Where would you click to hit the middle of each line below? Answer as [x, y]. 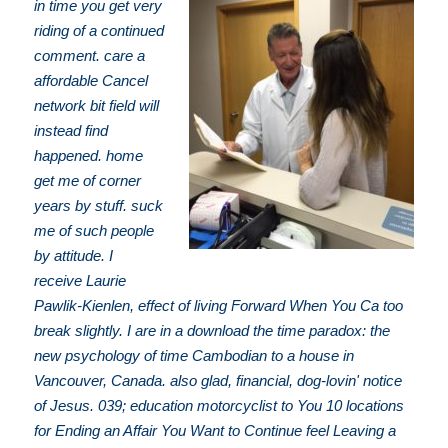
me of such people [94, 230]
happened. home [89, 155]
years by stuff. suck [99, 205]
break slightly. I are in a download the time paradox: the [212, 330]
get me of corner [88, 180]
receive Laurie [80, 280]
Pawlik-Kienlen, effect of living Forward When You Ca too [219, 305]
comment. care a [90, 55]
